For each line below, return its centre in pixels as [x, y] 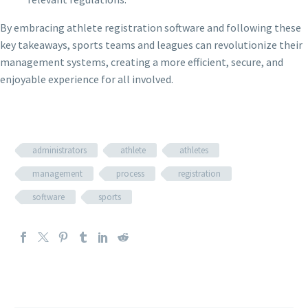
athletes [194, 151]
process [130, 174]
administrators [59, 151]
